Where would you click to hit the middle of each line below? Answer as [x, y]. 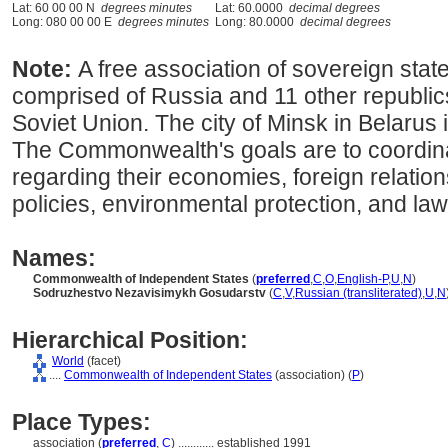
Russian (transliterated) [358, 293]
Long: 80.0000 [254, 22]
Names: [54, 258]
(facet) [102, 361]
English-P [362, 279]
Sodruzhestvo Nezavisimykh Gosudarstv [149, 293]
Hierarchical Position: [130, 340]
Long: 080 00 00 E [65, 22]
